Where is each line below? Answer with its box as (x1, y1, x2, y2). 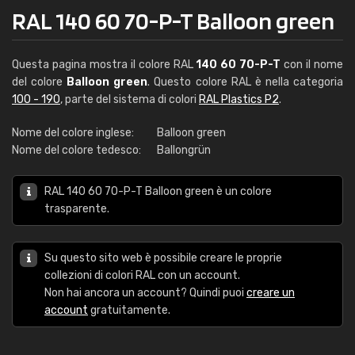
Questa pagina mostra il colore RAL (12, 58, 197, 71)
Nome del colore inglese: (12, 126, 134, 139)
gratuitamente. (88, 303, 170, 317)
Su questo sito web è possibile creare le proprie (44, 251, 282, 265)
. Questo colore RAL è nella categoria (147, 75, 344, 89)
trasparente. (44, 202, 109, 216)
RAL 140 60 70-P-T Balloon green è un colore (44, 185, 272, 198)
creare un (246, 286, 295, 300)
